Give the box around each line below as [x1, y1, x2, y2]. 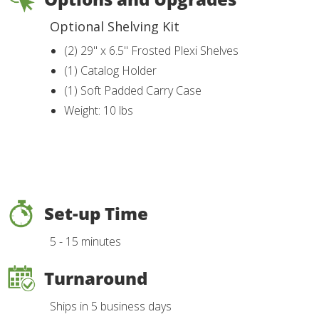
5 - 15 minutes [50, 234, 121, 250]
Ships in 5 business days [50, 298, 172, 315]
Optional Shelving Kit [50, 18, 179, 36]
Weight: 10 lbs [64, 103, 136, 119]
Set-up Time [44, 202, 148, 226]
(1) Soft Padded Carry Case [64, 83, 204, 99]
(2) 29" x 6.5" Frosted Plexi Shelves [64, 43, 241, 59]
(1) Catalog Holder [64, 63, 157, 79]
